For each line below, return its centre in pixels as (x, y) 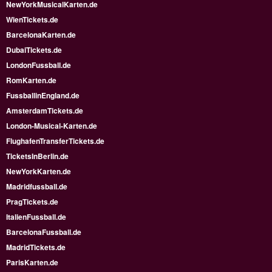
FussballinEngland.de (43, 96)
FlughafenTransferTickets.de (55, 141)
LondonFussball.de (39, 65)
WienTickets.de (32, 20)
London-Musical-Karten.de (52, 126)
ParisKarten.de (32, 263)
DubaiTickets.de (34, 50)
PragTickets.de (32, 202)
